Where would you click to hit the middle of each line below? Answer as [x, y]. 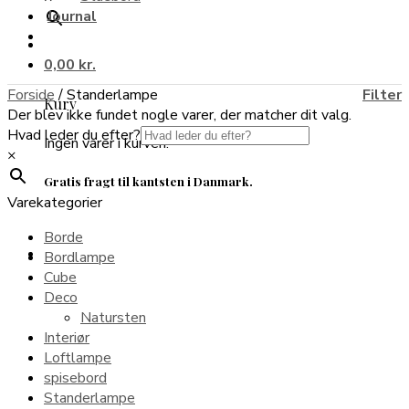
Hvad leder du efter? [74, 135]
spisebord [75, 378]
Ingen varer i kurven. [106, 143]
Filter [382, 95]
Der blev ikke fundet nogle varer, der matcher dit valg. [179, 115]
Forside [31, 95]
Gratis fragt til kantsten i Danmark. [148, 181]
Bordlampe [79, 257]
